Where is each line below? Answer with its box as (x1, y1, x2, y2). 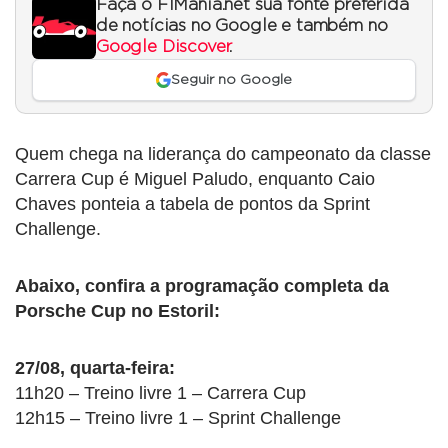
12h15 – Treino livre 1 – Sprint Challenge (15, 408, 341, 429)
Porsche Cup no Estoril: (15, 301, 220, 322)
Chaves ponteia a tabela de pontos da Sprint (15, 194, 370, 215)
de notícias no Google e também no (96, 17, 388, 34)
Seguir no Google (171, 73, 293, 87)
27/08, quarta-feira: (15, 358, 175, 379)
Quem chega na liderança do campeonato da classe (15, 144, 431, 165)
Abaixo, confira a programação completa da (15, 276, 389, 297)
